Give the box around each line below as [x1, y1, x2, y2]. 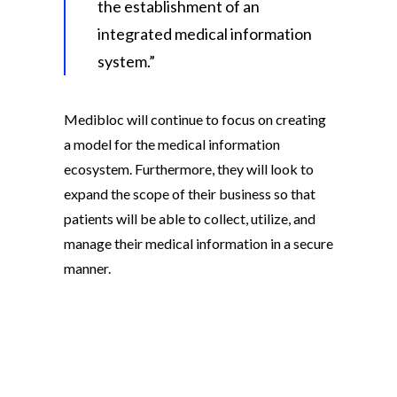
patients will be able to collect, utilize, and [64, 209, 315, 227]
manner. [64, 259, 111, 276]
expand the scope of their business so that [64, 184, 315, 202]
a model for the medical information [64, 135, 280, 152]
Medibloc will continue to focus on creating [64, 110, 326, 128]
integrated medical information [97, 23, 312, 43]
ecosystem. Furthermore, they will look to [64, 160, 314, 177]
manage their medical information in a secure [64, 234, 333, 252]
